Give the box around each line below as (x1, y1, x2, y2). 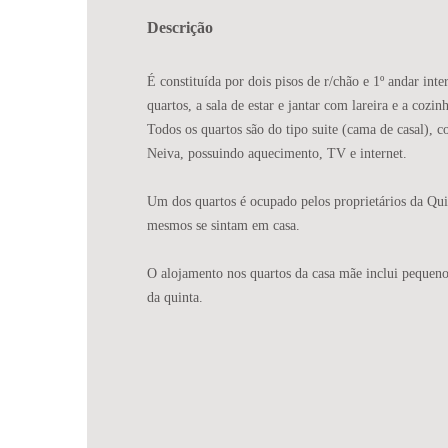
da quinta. (147, 289, 203, 305)
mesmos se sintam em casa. (147, 217, 300, 233)
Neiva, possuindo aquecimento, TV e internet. (147, 145, 407, 161)
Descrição (147, 18, 213, 36)
